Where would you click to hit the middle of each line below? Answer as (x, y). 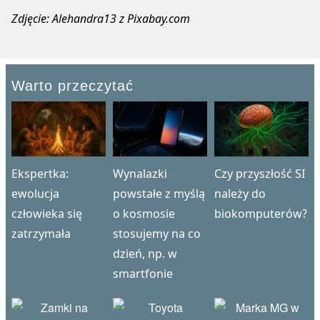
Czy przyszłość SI (260, 174)
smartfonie (143, 274)
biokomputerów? (261, 214)
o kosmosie (144, 214)
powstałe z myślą (159, 194)
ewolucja (35, 194)
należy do (240, 194)
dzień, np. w (145, 254)
